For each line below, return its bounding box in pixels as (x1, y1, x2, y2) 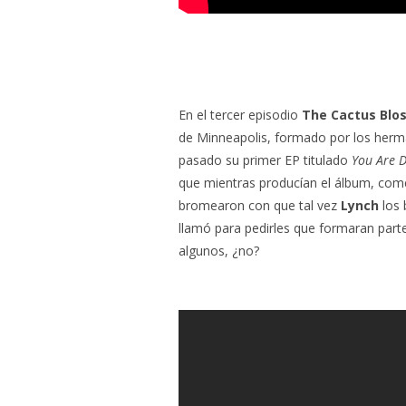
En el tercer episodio (179, 105, 302, 123)
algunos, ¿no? (179, 241, 259, 259)
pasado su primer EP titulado (179, 150, 352, 169)
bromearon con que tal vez (179, 196, 341, 214)
